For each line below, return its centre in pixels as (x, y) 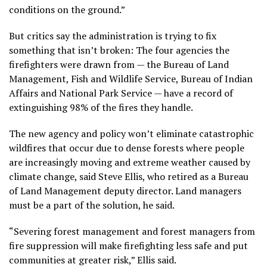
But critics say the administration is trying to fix (113, 35)
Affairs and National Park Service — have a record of (121, 93)
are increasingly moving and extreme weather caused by (130, 162)
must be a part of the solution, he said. (92, 205)
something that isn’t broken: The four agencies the (119, 50)
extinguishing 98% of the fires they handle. (101, 107)
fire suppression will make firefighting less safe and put (128, 245)
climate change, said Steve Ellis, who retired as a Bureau (129, 176)
